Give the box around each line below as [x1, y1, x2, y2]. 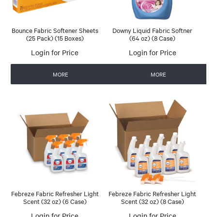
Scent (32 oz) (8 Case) [121, 196, 184, 205]
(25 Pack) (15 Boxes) [26, 33, 84, 42]
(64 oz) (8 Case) [129, 33, 176, 42]
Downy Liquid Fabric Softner [112, 25, 193, 34]
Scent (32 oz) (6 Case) [23, 196, 87, 205]
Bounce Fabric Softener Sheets [11, 25, 98, 34]
